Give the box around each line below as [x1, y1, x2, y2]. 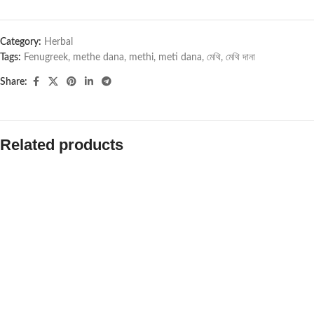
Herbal [44, 37, 73, 47]
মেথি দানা [226, 53, 255, 62]
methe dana [73, 53, 124, 62]
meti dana [158, 53, 202, 62]
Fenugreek [24, 53, 68, 62]
